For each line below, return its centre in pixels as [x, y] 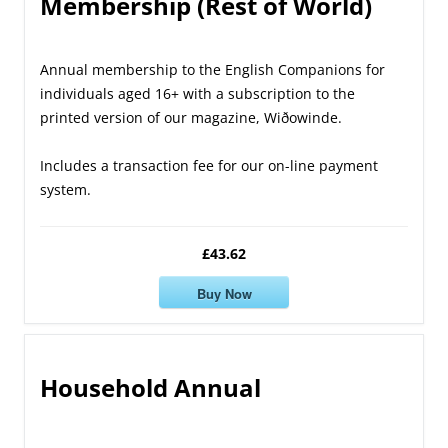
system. [65, 190]
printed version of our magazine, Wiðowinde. [191, 118]
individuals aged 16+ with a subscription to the [197, 94]
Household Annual [150, 388]
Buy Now [224, 293]
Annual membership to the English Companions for [212, 70]
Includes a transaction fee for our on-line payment [209, 166]
